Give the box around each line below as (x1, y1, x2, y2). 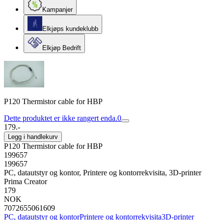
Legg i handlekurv (8, 133, 58, 140)
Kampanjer (42, 6, 73, 13)
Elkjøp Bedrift (42, 44, 81, 52)
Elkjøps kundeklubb (42, 25, 98, 32)
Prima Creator (4, 177, 47, 186)
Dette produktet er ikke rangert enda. (4, 114, 117, 122)
